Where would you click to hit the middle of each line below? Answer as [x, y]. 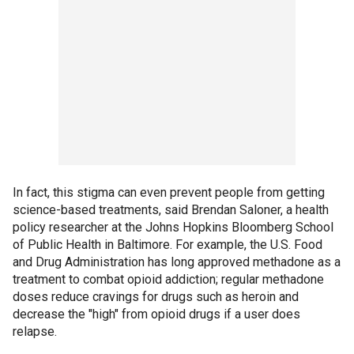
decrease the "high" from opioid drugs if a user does [156, 314]
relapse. [35, 331]
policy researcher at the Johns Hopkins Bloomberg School [173, 227]
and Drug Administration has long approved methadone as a [177, 262]
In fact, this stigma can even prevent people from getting [169, 192]
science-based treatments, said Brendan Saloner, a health [171, 209]
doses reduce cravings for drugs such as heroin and [156, 296]
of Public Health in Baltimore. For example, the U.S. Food [168, 244]
